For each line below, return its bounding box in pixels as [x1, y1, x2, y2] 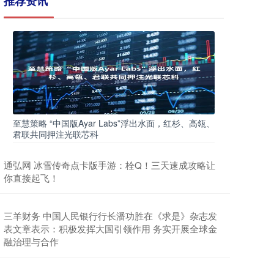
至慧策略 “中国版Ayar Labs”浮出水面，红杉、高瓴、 [13, 117, 215, 130]
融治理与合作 [4, 235, 59, 248]
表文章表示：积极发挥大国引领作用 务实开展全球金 [4, 222, 217, 235]
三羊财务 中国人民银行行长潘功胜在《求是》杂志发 [4, 209, 217, 223]
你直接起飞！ [4, 171, 59, 185]
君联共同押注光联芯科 [13, 128, 98, 141]
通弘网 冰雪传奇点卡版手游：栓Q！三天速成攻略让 [4, 158, 215, 172]
